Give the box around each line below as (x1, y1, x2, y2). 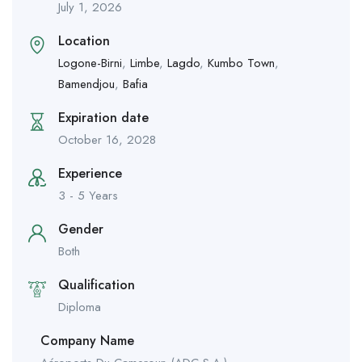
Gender (58, 219, 103, 238)
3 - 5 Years (58, 186, 118, 204)
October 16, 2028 (58, 130, 156, 149)
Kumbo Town (208, 53, 275, 72)
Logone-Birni (58, 53, 122, 72)
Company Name (40, 330, 134, 350)
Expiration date (58, 107, 149, 127)
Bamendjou (58, 74, 115, 93)
